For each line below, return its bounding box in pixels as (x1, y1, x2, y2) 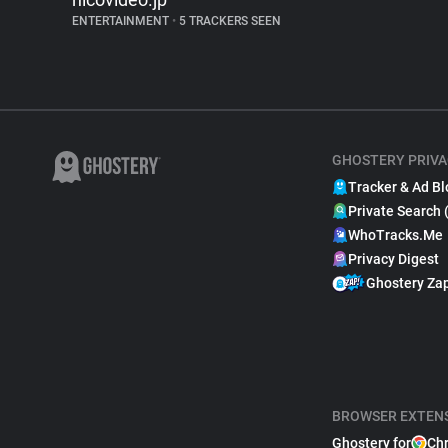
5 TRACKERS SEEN (176, 14, 281, 28)
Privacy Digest (348, 251, 439, 267)
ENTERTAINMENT (72, 14, 172, 28)
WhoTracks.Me (348, 227, 443, 243)
